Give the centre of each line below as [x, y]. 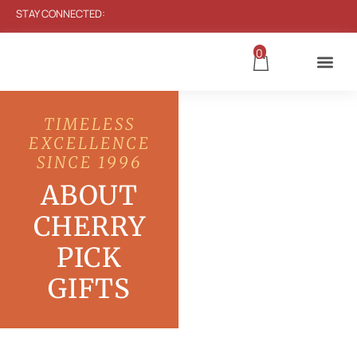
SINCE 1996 [89, 162]
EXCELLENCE [89, 143]
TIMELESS [89, 124]
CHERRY [89, 227]
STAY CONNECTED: [61, 14]
